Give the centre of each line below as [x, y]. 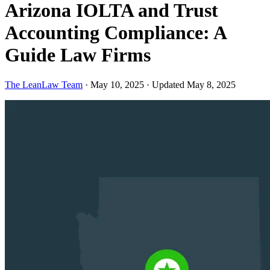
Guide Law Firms [78, 55]
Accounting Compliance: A [115, 33]
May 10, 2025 [118, 84]
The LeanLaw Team [44, 84]
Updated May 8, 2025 [194, 84]
